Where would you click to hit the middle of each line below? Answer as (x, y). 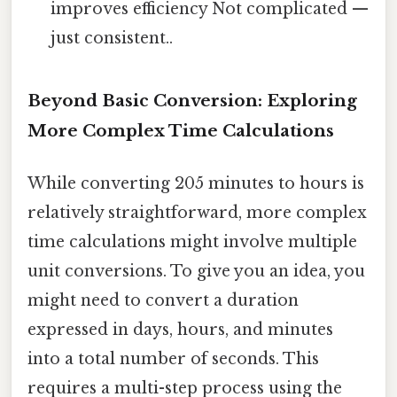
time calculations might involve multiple (192, 242)
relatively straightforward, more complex (197, 213)
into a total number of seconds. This (173, 359)
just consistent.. (112, 39)
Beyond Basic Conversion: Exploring (192, 101)
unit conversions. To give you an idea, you (196, 272)
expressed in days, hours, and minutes (180, 330)
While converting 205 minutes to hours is (196, 184)
